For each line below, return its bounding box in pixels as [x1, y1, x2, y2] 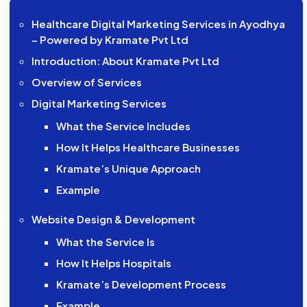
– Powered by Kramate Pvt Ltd [32, 33, 189, 47]
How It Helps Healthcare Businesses [56, 140, 240, 154]
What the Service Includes [56, 119, 191, 133]
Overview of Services [32, 75, 143, 89]
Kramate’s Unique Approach [56, 162, 201, 175]
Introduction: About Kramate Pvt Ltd [32, 54, 220, 68]
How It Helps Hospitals [56, 256, 171, 270]
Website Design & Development [32, 212, 196, 226]
